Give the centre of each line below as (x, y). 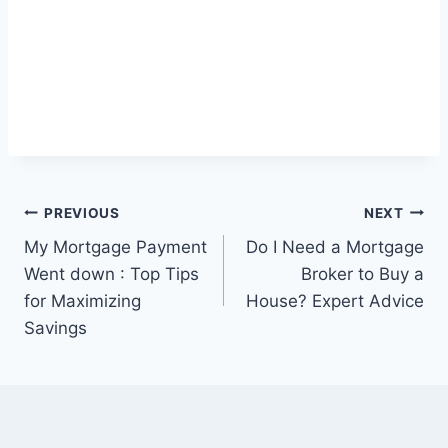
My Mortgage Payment (115, 247)
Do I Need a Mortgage (335, 247)
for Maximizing (82, 301)
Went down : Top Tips (111, 274)
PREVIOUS (82, 212)
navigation (94, 260)
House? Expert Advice (335, 301)
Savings (55, 328)
